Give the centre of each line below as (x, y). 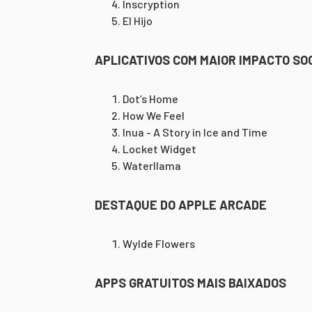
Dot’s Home (150, 99)
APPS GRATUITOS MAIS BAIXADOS (192, 283)
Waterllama (152, 165)
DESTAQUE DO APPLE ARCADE (181, 205)
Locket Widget (159, 149)
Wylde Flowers (159, 243)
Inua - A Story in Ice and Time (195, 132)
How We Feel (154, 115)
